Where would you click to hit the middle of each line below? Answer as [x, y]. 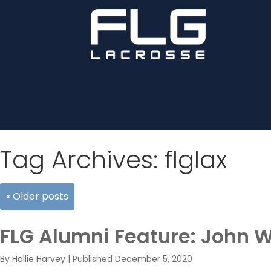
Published [94, 259]
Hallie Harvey [39, 259]
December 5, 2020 [154, 259]
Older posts [39, 196]
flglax [196, 160]
